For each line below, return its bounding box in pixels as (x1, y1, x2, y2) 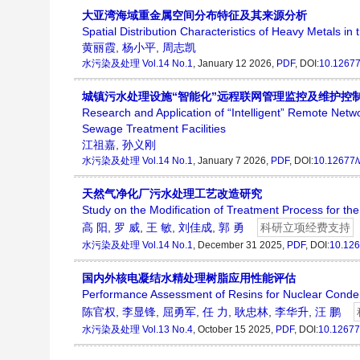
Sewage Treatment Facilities (82, 122, 226, 136)
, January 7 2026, (193, 155, 271, 167)
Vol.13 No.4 (142, 324, 193, 336)
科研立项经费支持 (260, 221, 350, 235)
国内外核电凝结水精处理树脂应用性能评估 (82, 272, 296, 285)
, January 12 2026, (193, 58, 276, 70)
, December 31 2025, (193, 239, 287, 252)
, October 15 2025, (193, 324, 276, 336)
